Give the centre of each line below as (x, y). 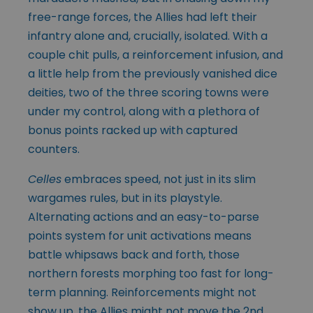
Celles (45, 180)
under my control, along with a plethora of (144, 112)
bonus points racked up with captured (133, 131)
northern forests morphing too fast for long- (151, 274)
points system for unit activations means (140, 236)
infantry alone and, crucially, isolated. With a (148, 36)
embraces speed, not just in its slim (159, 180)
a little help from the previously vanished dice (153, 74)
